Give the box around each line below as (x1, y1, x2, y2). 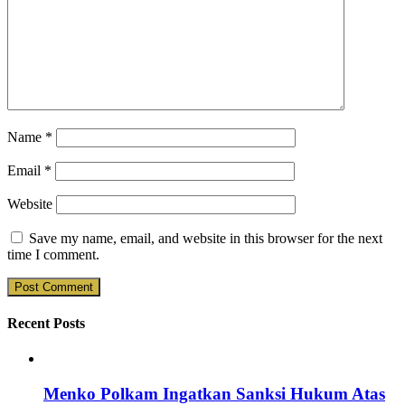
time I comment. (7, 246, 99, 262)
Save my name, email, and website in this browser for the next (29, 230, 382, 246)
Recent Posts (7, 316, 85, 332)
